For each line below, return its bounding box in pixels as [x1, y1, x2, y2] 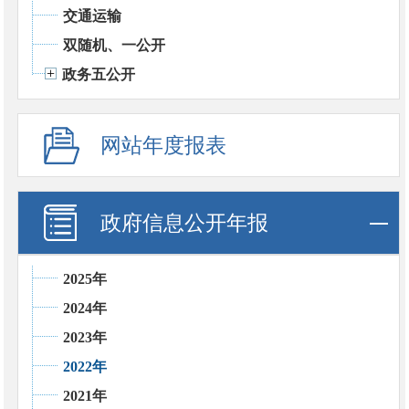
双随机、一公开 [62, 37, 165, 53]
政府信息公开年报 [100, 211, 268, 235]
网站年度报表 [100, 133, 226, 157]
